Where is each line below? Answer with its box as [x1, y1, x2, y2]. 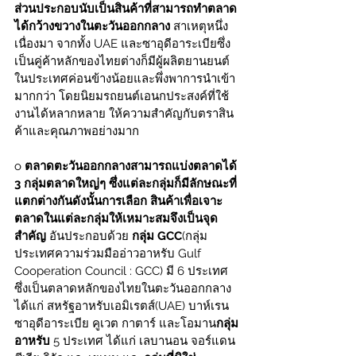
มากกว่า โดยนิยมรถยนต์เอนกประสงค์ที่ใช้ [14, 88, 229, 103]
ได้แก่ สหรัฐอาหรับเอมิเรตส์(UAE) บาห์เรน [14, 298, 232, 313]
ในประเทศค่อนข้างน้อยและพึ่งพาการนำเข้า [14, 71, 235, 86]
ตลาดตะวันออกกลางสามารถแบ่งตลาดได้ [25, 158, 240, 173]
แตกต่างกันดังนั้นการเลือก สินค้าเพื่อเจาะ [14, 193, 222, 208]
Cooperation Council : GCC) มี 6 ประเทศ [14, 263, 231, 278]
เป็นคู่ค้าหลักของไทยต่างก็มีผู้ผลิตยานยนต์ [14, 53, 230, 68]
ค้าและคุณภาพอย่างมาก [14, 123, 139, 138]
